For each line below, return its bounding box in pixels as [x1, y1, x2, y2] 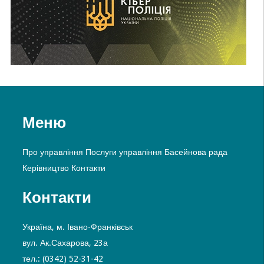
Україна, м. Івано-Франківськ [22, 222, 133, 232]
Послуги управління [85, 147, 162, 157]
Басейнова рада [164, 147, 227, 157]
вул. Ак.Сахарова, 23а [22, 238, 108, 248]
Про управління [22, 147, 83, 157]
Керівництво [22, 163, 69, 173]
